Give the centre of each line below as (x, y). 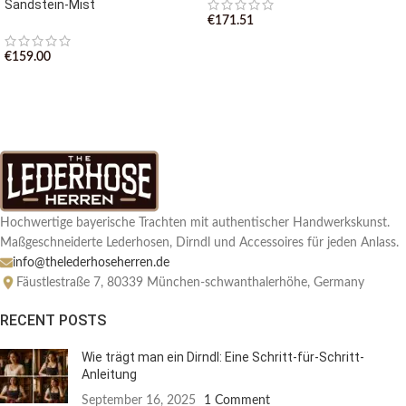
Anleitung (109, 374)
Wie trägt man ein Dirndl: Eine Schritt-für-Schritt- (223, 357)
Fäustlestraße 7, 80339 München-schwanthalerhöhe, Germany (190, 282)
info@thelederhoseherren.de (91, 262)
